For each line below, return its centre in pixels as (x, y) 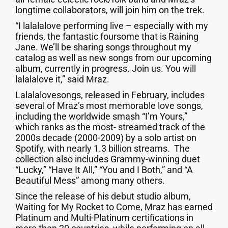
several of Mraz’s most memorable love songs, (109, 106)
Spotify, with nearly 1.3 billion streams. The (103, 149)
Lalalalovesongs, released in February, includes (110, 95)
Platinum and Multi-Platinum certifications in (104, 218)
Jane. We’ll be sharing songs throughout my (103, 47)
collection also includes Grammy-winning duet (108, 159)
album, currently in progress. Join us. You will (106, 69)
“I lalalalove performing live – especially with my (112, 26)
